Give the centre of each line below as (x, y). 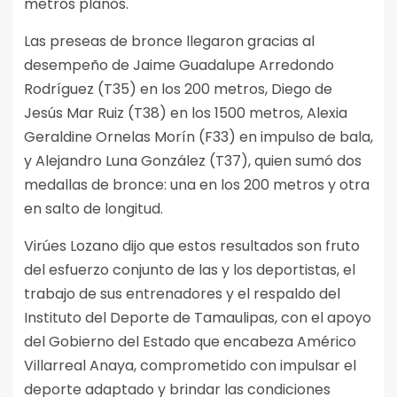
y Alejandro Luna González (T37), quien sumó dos (193, 161)
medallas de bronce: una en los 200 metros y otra (197, 185)
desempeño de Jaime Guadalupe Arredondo (179, 66)
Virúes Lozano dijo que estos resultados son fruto (192, 246)
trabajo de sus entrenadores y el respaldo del (182, 294)
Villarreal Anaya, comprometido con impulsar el (190, 366)
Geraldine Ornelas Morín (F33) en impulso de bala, (198, 137)
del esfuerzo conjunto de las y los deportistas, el (190, 270)
